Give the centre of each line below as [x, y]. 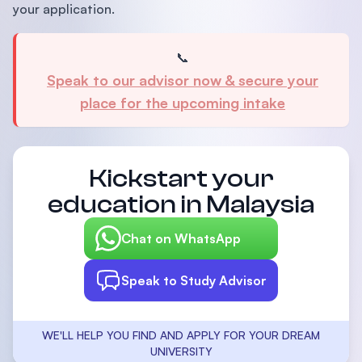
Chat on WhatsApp [181, 239]
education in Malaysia [181, 205]
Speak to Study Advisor [194, 281]
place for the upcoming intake [183, 103]
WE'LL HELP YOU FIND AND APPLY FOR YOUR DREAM [181, 335]
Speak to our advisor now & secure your [183, 80]
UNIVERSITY [181, 351]
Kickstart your [181, 179]
